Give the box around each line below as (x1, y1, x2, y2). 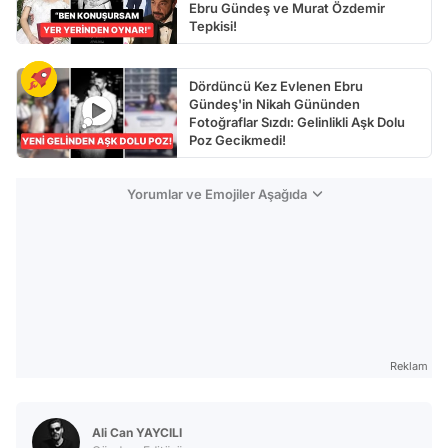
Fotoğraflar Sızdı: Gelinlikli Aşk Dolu (189, 114, 405, 131)
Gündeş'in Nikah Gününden (189, 96, 360, 113)
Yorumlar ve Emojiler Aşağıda (126, 186, 307, 203)
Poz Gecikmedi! (189, 132, 286, 149)
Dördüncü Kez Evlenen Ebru (189, 78, 363, 95)
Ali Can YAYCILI (92, 425, 182, 441)
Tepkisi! (189, 18, 237, 35)
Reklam (390, 359, 428, 374)
